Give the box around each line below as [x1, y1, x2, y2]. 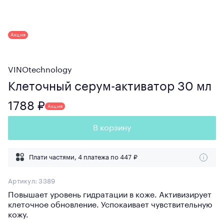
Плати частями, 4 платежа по [29, 154, 120, 160]
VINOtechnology [8, 66, 72, 74]
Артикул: [8, 178, 39, 184]
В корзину [93, 124, 131, 132]
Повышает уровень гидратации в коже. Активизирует [8, 191, 211, 199]
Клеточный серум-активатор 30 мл [8, 80, 211, 92]
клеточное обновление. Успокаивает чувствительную [8, 201, 212, 209]
